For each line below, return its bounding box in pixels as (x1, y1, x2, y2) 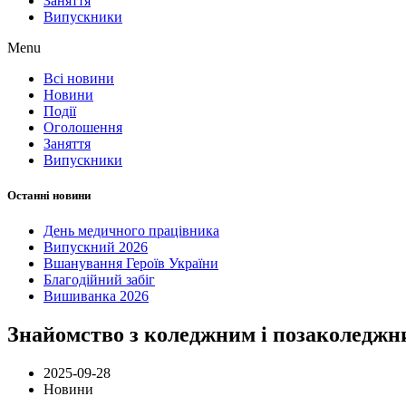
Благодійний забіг (43, 272, 155, 288)
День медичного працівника (43, 223, 219, 239)
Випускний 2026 (43, 239, 148, 256)
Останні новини (7, 188, 91, 202)
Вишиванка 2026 (43, 288, 149, 304)
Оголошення (43, 119, 122, 135)
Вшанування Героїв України (43, 256, 218, 272)
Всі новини (43, 70, 114, 86)
